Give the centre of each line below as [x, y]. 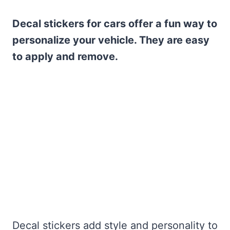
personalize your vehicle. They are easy [111, 40]
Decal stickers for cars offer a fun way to [115, 24]
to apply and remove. [65, 57]
